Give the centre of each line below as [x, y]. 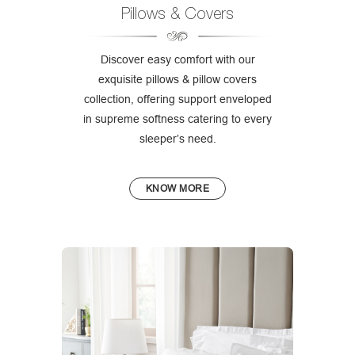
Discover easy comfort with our [177, 60]
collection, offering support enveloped [177, 99]
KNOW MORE [177, 189]
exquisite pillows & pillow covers [177, 80]
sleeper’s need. [177, 139]
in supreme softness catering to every [177, 119]
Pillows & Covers [177, 13]
